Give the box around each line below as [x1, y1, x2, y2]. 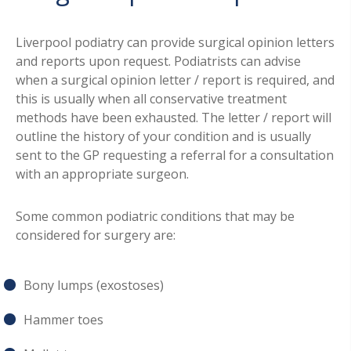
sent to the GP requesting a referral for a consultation [16, 146, 334, 164]
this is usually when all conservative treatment [16, 89, 287, 107]
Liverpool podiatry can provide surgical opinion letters [16, 33, 335, 51]
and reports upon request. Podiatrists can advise [16, 52, 301, 70]
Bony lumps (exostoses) [24, 276, 164, 294]
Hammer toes [24, 310, 103, 328]
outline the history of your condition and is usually [16, 127, 311, 145]
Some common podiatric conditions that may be [16, 207, 295, 225]
